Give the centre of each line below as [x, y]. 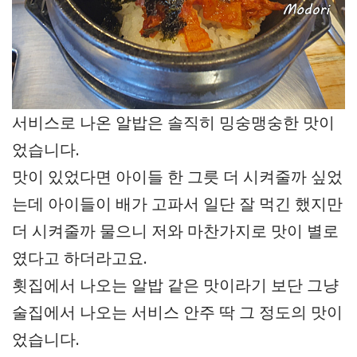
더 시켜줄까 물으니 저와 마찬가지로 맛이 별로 [175, 230]
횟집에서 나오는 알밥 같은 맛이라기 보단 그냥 [175, 284]
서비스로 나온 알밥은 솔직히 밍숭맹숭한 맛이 [173, 122]
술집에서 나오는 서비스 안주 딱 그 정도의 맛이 [177, 312]
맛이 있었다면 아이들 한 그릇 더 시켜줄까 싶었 [177, 176]
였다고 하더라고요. [80, 257]
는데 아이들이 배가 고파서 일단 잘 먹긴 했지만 [177, 203]
